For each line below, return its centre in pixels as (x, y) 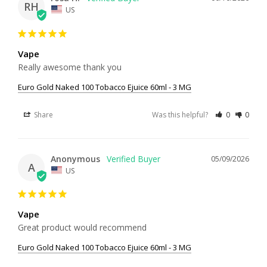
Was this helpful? (181, 114)
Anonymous (75, 159)
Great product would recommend (82, 228)
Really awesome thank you (70, 67)
